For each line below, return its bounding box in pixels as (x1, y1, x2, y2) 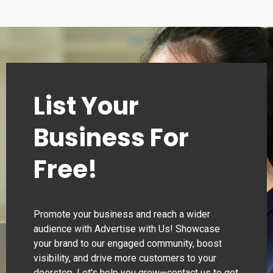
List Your (34, 89, 139, 124)
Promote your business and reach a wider (34, 208, 210, 221)
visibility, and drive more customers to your (34, 252, 216, 264)
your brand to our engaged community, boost (34, 238, 222, 250)
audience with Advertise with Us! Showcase (34, 223, 220, 235)
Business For (34, 121, 189, 155)
